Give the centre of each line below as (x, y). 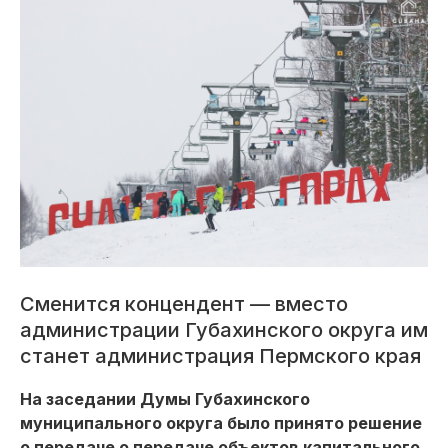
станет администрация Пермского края (220, 356)
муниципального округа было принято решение (221, 423)
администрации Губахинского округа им (224, 330)
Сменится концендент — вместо (184, 304)
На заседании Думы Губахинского (165, 399)
